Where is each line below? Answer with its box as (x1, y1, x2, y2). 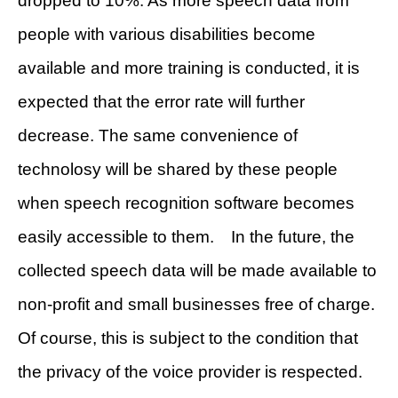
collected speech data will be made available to (18, 260, 377, 280)
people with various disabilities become (18, 24, 315, 44)
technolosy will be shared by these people (18, 159, 338, 179)
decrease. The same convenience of (18, 125, 298, 145)
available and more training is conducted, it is (18, 58, 360, 77)
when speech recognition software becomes (18, 193, 354, 212)
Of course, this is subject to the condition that (18, 328, 358, 347)
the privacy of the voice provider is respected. (18, 362, 362, 381)
